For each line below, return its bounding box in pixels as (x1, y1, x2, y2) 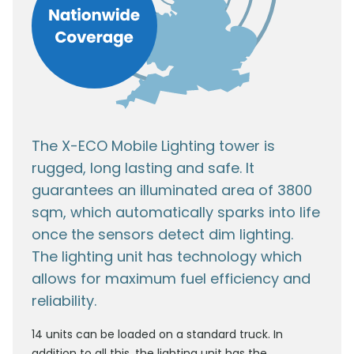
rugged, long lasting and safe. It (32, 158, 254, 179)
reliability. (32, 291, 96, 311)
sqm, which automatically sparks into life (32, 202, 320, 223)
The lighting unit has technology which (32, 247, 302, 267)
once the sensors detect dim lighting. (32, 224, 293, 245)
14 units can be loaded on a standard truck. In (32, 326, 283, 343)
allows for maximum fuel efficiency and (32, 269, 311, 289)
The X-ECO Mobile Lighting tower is (32, 136, 275, 156)
